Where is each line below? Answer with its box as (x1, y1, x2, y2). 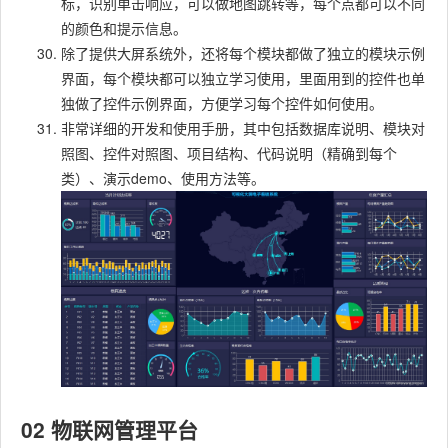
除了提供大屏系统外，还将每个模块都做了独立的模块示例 (61, 43, 425, 63)
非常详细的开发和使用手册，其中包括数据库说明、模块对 (61, 118, 425, 138)
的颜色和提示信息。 (61, 18, 187, 38)
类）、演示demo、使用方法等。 (61, 168, 265, 188)
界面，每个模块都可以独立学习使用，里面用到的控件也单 (61, 68, 425, 88)
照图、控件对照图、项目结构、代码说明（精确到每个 (61, 143, 397, 163)
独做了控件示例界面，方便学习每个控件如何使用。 (61, 93, 383, 113)
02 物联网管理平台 (21, 414, 198, 445)
